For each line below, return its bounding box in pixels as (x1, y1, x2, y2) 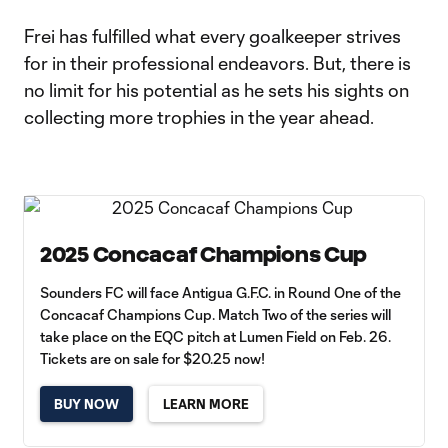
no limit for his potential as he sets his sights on (24, 79, 409, 101)
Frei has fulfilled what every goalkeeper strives (24, 25, 401, 47)
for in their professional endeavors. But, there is (24, 52, 411, 74)
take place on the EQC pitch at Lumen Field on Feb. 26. (40, 328, 391, 345)
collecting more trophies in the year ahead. (24, 106, 374, 128)
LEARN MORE (163, 396, 249, 412)
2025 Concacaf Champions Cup (40, 243, 368, 266)
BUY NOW (54, 396, 119, 412)
